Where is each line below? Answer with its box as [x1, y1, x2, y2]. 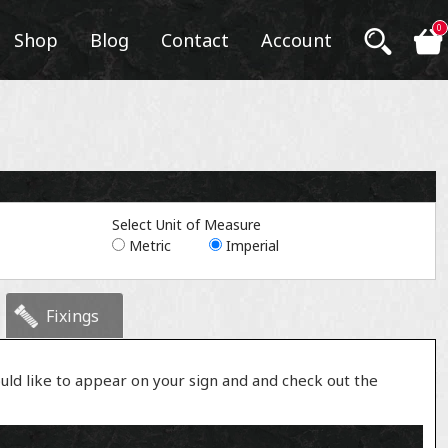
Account [260, 28, 332, 52]
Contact [160, 28, 229, 52]
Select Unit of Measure [112, 215, 262, 234]
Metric [129, 236, 172, 255]
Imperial [225, 236, 279, 255]
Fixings [45, 305, 99, 327]
